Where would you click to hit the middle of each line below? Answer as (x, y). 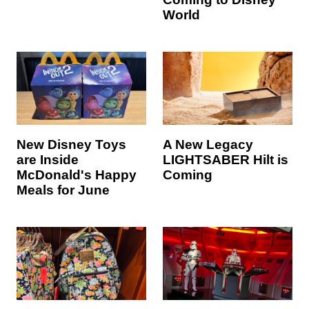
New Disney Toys (71, 144)
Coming (188, 175)
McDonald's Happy (77, 175)
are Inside (48, 159)
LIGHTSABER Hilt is (226, 159)
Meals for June (63, 190)
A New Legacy (208, 144)
